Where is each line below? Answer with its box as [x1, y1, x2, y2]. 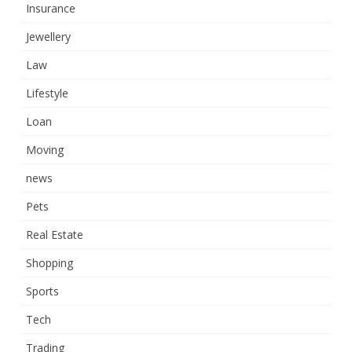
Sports [26, 284, 59, 299]
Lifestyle [26, 86, 68, 101]
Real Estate [26, 227, 83, 243]
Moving [26, 142, 64, 158]
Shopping [26, 255, 73, 271]
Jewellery [26, 29, 71, 45]
